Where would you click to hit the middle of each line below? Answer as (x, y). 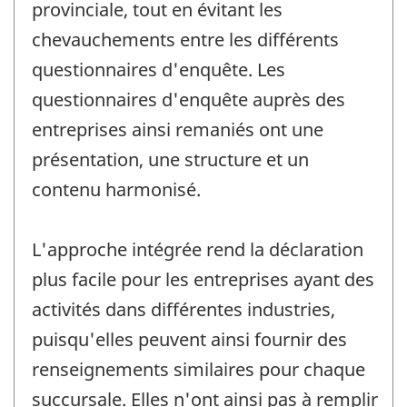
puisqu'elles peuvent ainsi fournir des (189, 340)
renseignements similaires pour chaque (199, 370)
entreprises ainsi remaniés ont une (178, 130)
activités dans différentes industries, (184, 310)
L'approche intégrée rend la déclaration (198, 250)
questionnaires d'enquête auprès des (189, 100)
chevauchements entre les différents (185, 40)
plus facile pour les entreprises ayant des (203, 280)
